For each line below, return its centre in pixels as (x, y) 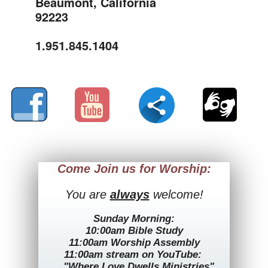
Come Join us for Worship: (134, 169)
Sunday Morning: (134, 219)
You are (87, 194)
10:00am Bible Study (134, 231)
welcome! (176, 194)
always (130, 194)
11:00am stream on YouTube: (134, 255)
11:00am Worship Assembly (134, 243)
